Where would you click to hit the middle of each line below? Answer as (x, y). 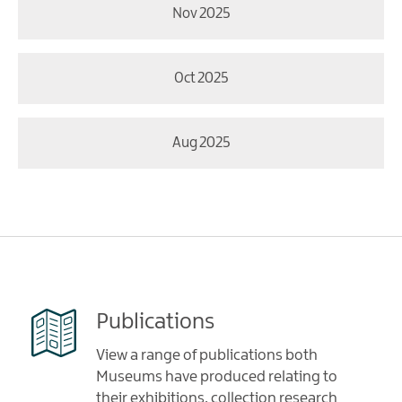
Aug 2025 (201, 144)
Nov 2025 (201, 14)
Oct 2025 (201, 79)
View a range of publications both (207, 356)
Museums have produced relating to (217, 377)
